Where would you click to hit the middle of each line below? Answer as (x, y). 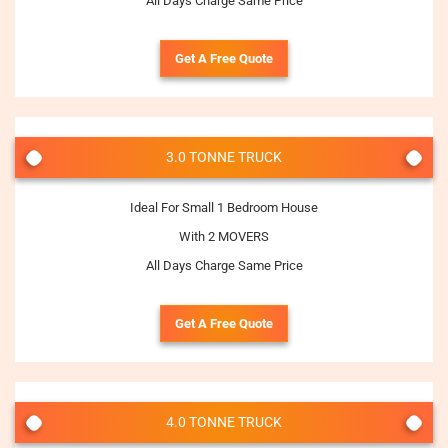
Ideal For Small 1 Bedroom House (224, 207)
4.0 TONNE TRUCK (224, 422)
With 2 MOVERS (224, 236)
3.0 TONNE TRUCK (224, 157)
